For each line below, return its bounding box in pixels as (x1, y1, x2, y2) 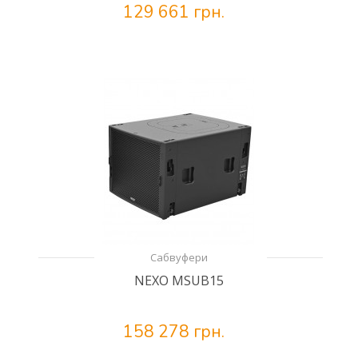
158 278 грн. (122, 320, 225, 343)
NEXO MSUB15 (134, 272, 224, 289)
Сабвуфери (150, 250, 208, 265)
